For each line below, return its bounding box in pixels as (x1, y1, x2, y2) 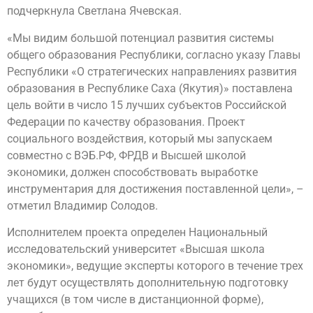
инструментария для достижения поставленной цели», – (7, 182, 304, 196)
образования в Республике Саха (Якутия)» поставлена (7, 81, 293, 95)
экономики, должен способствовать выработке (7, 165, 258, 179)
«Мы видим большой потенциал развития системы (7, 31, 274, 45)
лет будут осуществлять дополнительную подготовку (7, 276, 289, 290)
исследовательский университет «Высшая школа (7, 242, 265, 256)
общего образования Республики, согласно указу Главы (7, 48, 300, 61)
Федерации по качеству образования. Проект (7, 115, 245, 129)
